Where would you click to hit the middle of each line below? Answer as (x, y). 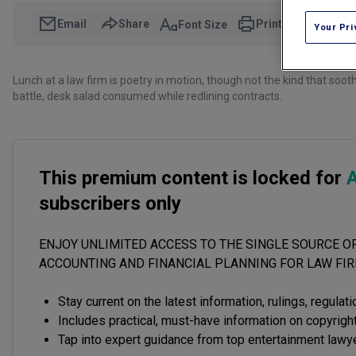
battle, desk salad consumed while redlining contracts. (147, 97)
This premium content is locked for (193, 178)
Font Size (203, 24)
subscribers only (110, 204)
